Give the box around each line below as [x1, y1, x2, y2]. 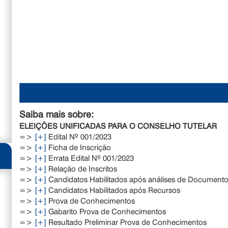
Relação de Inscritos [46, 163, 118, 174]
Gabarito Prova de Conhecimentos [46, 206, 166, 216]
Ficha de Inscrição [46, 141, 111, 152]
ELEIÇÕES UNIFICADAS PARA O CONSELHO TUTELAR [19, 120, 217, 131]
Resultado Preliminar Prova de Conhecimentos [46, 216, 207, 227]
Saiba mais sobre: [19, 107, 94, 120]
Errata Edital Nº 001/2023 [46, 152, 134, 163]
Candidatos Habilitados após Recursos [46, 184, 181, 195]
